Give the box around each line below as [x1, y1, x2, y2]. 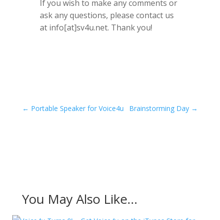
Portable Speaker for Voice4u [30, 104, 124, 113]
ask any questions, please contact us [39, 10, 174, 21]
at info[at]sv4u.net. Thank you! [39, 22, 152, 33]
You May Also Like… [22, 190, 137, 208]
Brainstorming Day [129, 104, 190, 113]
